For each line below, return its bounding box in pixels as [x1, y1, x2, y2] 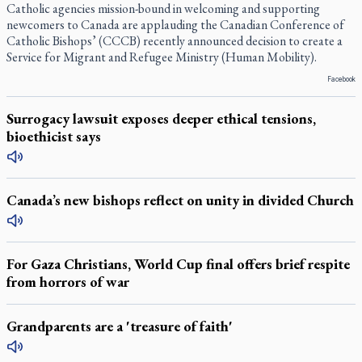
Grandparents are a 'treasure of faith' [6, 317, 233, 335]
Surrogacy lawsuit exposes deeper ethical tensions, [6, 109, 316, 128]
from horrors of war [6, 272, 129, 291]
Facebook [327, 75, 356, 83]
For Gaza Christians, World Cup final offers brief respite [6, 255, 350, 273]
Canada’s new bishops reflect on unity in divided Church [6, 191, 354, 209]
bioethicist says [6, 127, 101, 145]
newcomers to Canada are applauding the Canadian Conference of [6, 16, 344, 33]
